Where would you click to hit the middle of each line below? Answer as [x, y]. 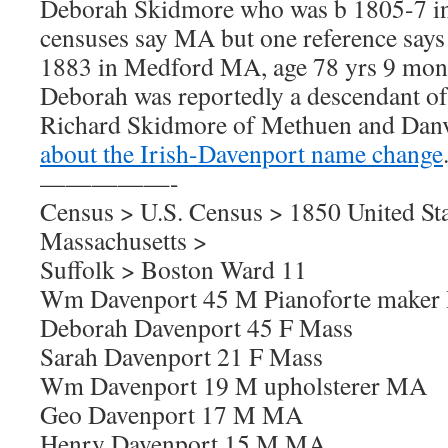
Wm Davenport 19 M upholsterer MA [233, 385]
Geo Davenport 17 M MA [171, 414]
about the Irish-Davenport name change [241, 153]
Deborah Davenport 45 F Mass [196, 327]
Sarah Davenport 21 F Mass [181, 356]
